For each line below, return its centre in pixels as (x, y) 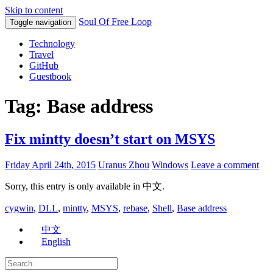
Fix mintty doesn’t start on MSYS (110, 139)
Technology (52, 44)
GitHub (44, 66)
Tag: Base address (79, 106)
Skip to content (34, 10)
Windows (170, 165)
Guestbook (50, 76)
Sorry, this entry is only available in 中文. (85, 186)
